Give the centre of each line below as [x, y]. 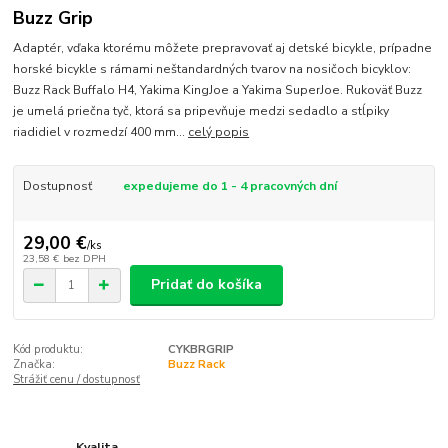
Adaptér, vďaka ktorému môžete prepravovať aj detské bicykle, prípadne [223, 48]
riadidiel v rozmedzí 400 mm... [101, 132]
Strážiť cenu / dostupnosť [77, 379]
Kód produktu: [48, 349]
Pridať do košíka [206, 285]
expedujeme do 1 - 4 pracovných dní [229, 186]
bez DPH [84, 258]
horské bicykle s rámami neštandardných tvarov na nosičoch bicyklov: [212, 69]
